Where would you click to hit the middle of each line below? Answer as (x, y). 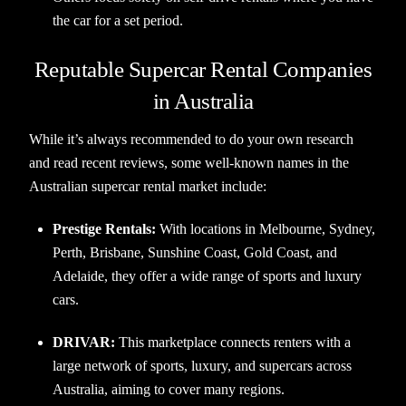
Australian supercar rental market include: (148, 187)
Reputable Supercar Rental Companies (203, 69)
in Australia (203, 101)
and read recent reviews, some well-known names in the (189, 163)
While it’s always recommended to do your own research (192, 140)
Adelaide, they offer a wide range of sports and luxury (207, 276)
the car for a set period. (118, 21)
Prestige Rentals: (104, 229)
